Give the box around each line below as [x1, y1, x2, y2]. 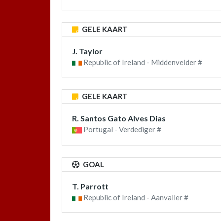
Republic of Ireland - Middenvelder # [82, 58, 202, 67]
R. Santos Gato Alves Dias [72, 113, 166, 123]
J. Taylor [72, 46, 103, 56]
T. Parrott [72, 182, 109, 191]
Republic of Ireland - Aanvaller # [82, 193, 188, 202]
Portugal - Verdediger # [82, 125, 161, 134]
